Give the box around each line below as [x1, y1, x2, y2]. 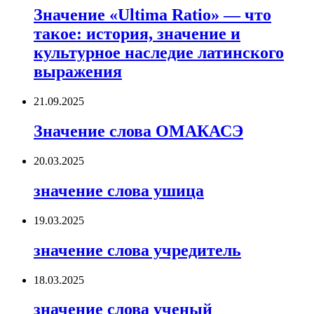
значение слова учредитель [34, 240, 241, 259]
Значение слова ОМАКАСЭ [34, 121, 243, 140]
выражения [34, 62, 122, 81]
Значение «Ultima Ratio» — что [34, 6, 271, 25]
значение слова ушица [34, 181, 204, 200]
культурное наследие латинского [34, 43, 284, 62]
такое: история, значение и [34, 25, 240, 43]
